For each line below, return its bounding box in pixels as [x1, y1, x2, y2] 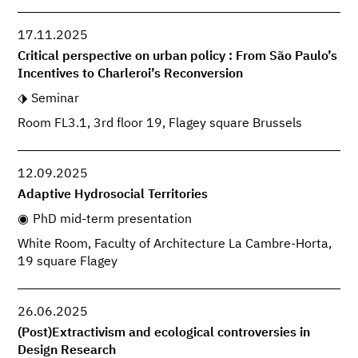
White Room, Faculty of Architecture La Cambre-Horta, [18, 237, 332, 251]
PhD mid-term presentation [32, 213, 192, 227]
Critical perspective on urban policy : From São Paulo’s [18, 50, 338, 63]
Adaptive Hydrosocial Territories [18, 189, 209, 202]
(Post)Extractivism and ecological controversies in [18, 327, 311, 340]
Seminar [30, 92, 79, 105]
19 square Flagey [18, 255, 118, 268]
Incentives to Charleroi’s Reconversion [18, 67, 244, 81]
